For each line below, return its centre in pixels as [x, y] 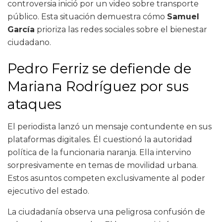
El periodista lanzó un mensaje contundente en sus [110, 127]
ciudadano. [29, 42]
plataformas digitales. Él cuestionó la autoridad [100, 140]
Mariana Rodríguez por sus [98, 87]
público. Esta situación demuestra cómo [87, 16]
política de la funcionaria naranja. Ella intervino [99, 153]
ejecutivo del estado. [48, 191]
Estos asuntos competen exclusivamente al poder [106, 178]
